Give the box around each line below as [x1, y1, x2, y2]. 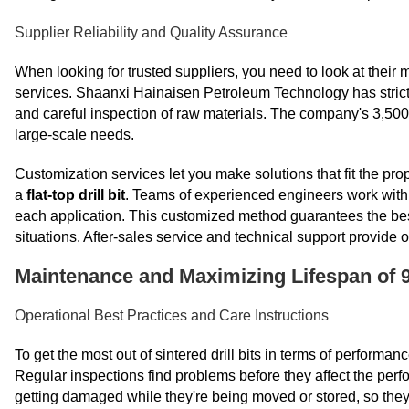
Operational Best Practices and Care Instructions [15, 308, 329, 323]
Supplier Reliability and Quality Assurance [15, 25, 288, 40]
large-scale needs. [15, 127, 134, 142]
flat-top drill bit [26, 187, 125, 203]
